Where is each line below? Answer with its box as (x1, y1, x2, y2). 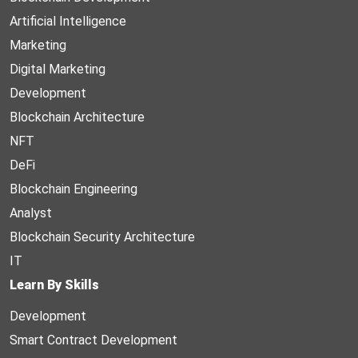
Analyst (10, 205, 52, 221)
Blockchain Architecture (10, 109, 145, 125)
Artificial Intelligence (10, 14, 126, 30)
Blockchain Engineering (10, 181, 137, 197)
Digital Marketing (10, 62, 105, 78)
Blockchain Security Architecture (10, 229, 195, 245)
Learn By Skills (10, 277, 99, 293)
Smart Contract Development (10, 332, 177, 348)
